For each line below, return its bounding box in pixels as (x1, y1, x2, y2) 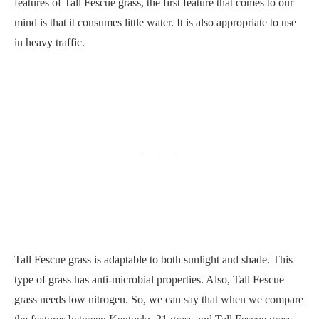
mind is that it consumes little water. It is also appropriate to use (14, 16, 296, 28)
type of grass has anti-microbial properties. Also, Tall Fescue (14, 273, 284, 286)
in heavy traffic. (14, 36, 85, 48)
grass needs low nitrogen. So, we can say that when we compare (14, 293, 303, 305)
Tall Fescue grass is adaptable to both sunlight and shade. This (14, 253, 293, 266)
